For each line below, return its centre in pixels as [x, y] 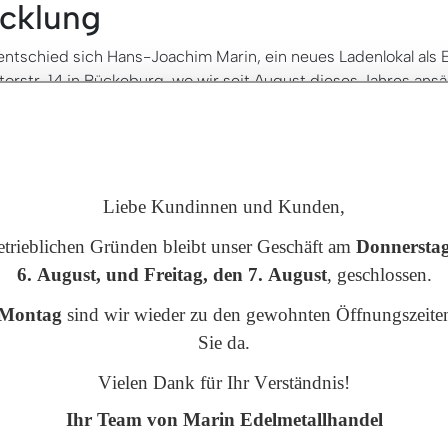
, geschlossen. [379, 274]
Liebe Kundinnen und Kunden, [224, 206]
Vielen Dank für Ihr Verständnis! [224, 382]
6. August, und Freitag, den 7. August [171, 274]
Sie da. [224, 342]
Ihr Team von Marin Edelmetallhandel [224, 419]
